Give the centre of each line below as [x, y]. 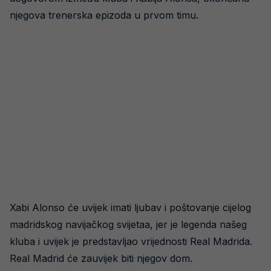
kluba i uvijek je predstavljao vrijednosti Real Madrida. [131, 241]
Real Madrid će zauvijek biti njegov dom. [101, 258]
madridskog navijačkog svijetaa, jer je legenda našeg [128, 224]
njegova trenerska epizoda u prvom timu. [104, 15]
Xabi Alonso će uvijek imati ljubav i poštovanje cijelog [130, 207]
